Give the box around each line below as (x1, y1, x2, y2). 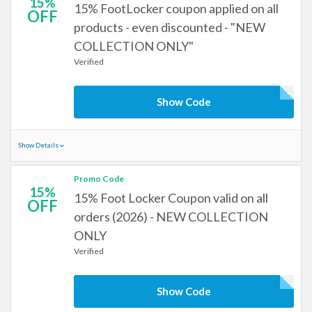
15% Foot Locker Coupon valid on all (74, 190, 268, 205)
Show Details (18, 141, 60, 149)
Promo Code (74, 173, 124, 184)
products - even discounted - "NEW (74, 19, 265, 35)
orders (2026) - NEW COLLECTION (74, 209, 268, 224)
